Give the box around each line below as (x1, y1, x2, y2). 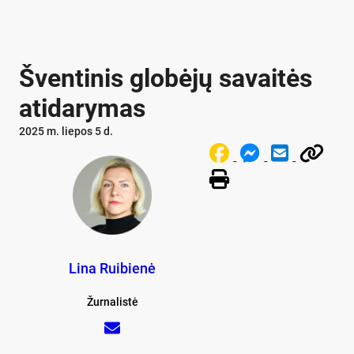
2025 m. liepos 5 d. (19, 125, 113, 138)
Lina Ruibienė (69, 260, 156, 277)
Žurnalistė (86, 296, 138, 309)
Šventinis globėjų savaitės (19, 63, 312, 94)
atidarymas (19, 93, 145, 124)
